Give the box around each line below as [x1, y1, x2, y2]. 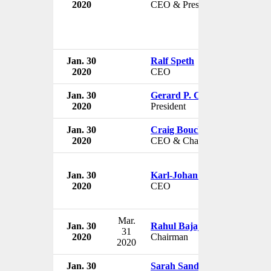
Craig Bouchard [151, 124, 218, 135]
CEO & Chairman [151, 135, 220, 146]
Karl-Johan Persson [151, 169, 232, 180]
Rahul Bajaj [151, 220, 201, 231]
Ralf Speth [151, 55, 194, 66]
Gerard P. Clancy [151, 90, 223, 100]
